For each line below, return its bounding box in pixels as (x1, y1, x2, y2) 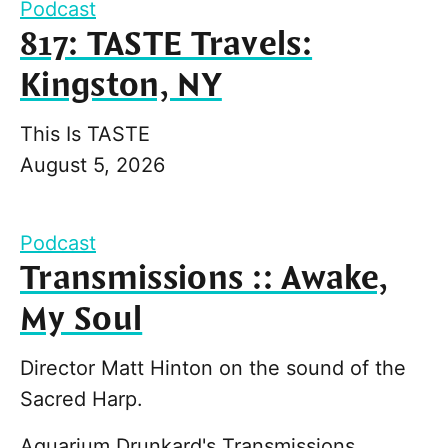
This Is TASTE (20, 121, 150, 146)
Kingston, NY (20, 63, 222, 108)
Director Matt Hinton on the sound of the (20, 355, 406, 380)
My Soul (20, 297, 143, 342)
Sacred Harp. (20, 386, 143, 411)
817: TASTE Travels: (20, 22, 313, 67)
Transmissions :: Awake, (20, 256, 389, 301)
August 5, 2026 (20, 152, 165, 177)
